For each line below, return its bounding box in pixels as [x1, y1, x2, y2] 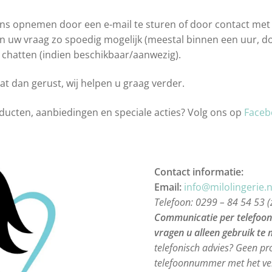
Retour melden [86, 3, 155, 17]
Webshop [44, 35, 88, 49]
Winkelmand [123, 35, 180, 49]
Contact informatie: [154, 165, 243, 178]
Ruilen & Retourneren [157, 3, 257, 17]
